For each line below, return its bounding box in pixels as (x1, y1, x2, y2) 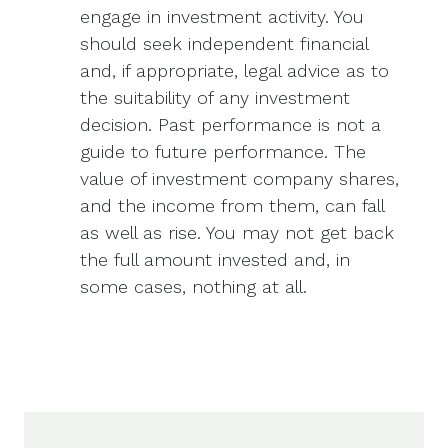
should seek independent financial (80, 32, 368, 54)
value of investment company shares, (80, 167, 399, 189)
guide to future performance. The (80, 140, 366, 162)
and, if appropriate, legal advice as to (80, 59, 389, 81)
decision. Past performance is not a (80, 113, 381, 135)
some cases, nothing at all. (80, 275, 307, 297)
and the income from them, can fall (80, 194, 384, 216)
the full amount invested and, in (80, 248, 350, 270)
